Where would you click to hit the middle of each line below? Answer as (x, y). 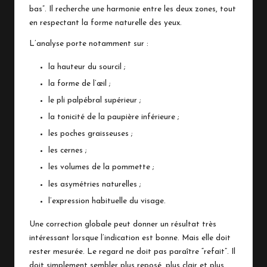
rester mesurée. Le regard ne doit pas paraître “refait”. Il (132, 252)
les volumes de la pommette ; (101, 167)
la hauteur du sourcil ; (87, 67)
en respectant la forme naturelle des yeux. (105, 23)
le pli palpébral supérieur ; (95, 100)
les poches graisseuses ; (91, 134)
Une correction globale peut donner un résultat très (123, 224)
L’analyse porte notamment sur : (89, 44)
